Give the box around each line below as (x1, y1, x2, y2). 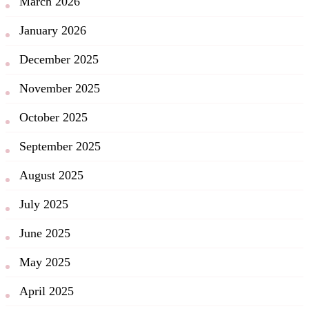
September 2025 (19, 139, 101, 154)
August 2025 (19, 168, 83, 183)
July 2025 (19, 197, 68, 212)
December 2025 (19, 52, 99, 67)
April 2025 (19, 284, 74, 299)
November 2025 (19, 81, 100, 96)
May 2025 (19, 255, 70, 270)
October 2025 (19, 110, 88, 125)
